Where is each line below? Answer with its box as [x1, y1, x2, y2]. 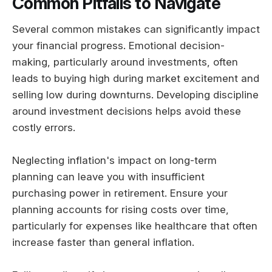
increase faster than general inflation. [12, 236, 194, 248]
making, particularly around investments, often [12, 55, 238, 68]
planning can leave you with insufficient [12, 170, 205, 183]
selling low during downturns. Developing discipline [12, 88, 259, 101]
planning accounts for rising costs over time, [12, 203, 229, 216]
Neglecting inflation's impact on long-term [12, 154, 217, 166]
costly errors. [12, 121, 75, 134]
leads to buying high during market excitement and [12, 72, 259, 84]
